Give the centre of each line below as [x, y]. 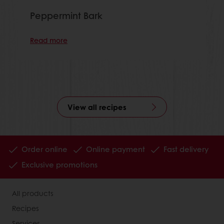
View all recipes [97, 107]
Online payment [115, 149]
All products [32, 193]
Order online [44, 149]
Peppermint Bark [66, 16]
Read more [49, 40]
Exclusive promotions [59, 164]
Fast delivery [186, 149]
